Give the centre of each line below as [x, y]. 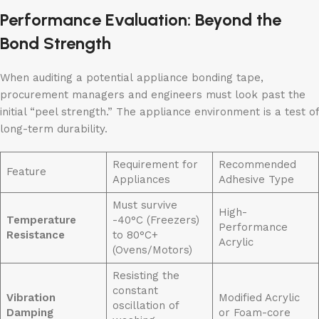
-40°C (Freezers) [156, 220]
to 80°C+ [135, 235]
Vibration [31, 298]
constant [135, 291]
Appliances [141, 180]
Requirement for [155, 165]
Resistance [35, 235]
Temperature [41, 220]
